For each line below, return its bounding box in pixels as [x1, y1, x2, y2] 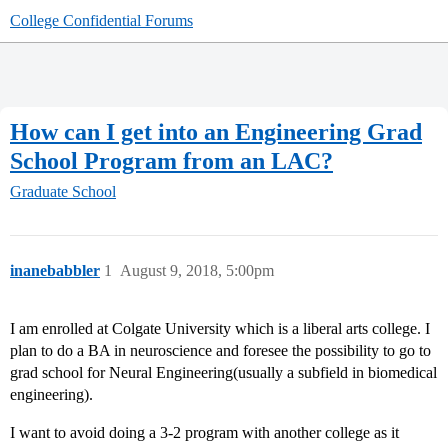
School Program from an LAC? [10, 147, 333, 174]
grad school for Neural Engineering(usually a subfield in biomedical [10, 364, 437, 382]
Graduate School [10, 183, 116, 201]
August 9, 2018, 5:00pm [120, 262, 274, 280]
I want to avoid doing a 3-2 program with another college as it [10, 424, 399, 442]
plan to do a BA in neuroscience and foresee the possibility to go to [10, 342, 431, 360]
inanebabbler [10, 262, 100, 280]
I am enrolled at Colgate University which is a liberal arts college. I [10, 320, 430, 338]
